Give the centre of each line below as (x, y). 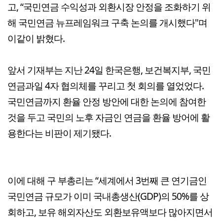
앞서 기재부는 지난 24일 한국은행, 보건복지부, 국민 (109, 70)
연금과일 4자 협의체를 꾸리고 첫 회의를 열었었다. (106, 85)
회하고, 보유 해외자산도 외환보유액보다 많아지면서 (110, 212)
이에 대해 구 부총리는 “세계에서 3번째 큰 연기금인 (107, 180)
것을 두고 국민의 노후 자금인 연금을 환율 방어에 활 (109, 117)
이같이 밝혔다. (36, 38)
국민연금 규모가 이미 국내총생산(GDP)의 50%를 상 (108, 196)
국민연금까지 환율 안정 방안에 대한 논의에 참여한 (107, 101)
